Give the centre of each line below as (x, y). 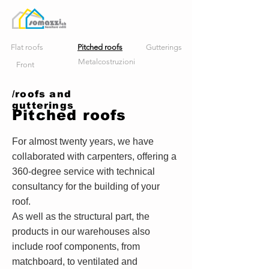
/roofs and (42, 94)
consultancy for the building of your (86, 186)
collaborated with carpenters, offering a (94, 156)
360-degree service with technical (83, 171)
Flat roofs (27, 47)
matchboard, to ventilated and (75, 261)
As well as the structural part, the (81, 216)
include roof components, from (76, 246)
